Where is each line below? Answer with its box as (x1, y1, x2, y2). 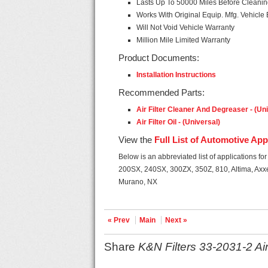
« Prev (108, 216, 130, 224)
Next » (165, 216, 188, 224)
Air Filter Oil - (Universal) (136, 118, 221, 126)
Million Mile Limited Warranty (136, 36, 231, 44)
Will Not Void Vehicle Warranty (136, 23, 235, 32)
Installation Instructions (136, 71, 217, 79)
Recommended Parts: (118, 87, 205, 98)
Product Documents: (118, 53, 200, 63)
